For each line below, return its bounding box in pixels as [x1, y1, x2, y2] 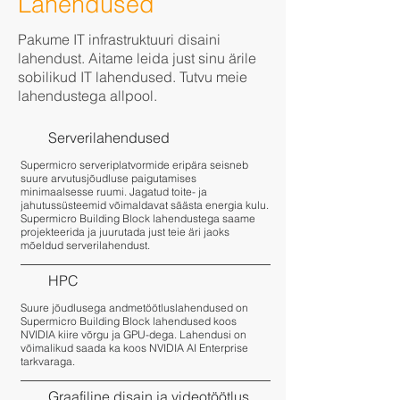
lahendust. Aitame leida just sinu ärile [18, 49, 256, 67]
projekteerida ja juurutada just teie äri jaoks [20, 225, 229, 238]
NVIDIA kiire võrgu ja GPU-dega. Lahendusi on [20, 328, 246, 341]
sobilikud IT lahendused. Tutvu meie [18, 68, 247, 86]
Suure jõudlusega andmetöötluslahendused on [20, 301, 248, 314]
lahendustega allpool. [18, 87, 157, 104]
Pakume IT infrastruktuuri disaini [18, 30, 221, 48]
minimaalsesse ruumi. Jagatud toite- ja [20, 185, 207, 198]
